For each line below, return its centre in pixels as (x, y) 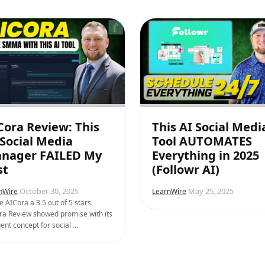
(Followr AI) (186, 169)
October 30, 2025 (49, 191)
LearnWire (169, 191)
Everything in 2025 (206, 155)
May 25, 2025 (211, 191)
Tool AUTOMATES (202, 141)
